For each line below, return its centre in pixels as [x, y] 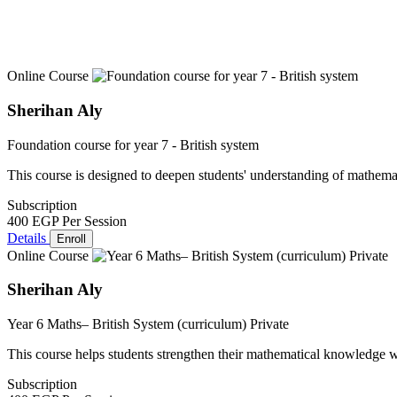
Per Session [94, 221]
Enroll [71, 238]
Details [28, 237]
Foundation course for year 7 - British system [133, 144]
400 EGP [33, 221]
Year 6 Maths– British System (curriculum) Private [148, 324]
